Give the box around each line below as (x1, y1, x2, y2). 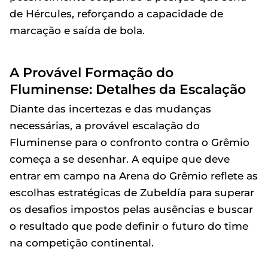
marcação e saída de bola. (10, 24, 145, 36)
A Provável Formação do (10, 64, 173, 80)
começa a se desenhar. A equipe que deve (10, 153, 230, 165)
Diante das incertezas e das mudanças (10, 102, 211, 115)
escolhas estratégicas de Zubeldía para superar (10, 186, 254, 199)
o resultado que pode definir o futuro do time (10, 220, 248, 232)
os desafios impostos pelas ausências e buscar (10, 203, 253, 215)
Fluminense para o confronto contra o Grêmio (10, 136, 249, 148)
